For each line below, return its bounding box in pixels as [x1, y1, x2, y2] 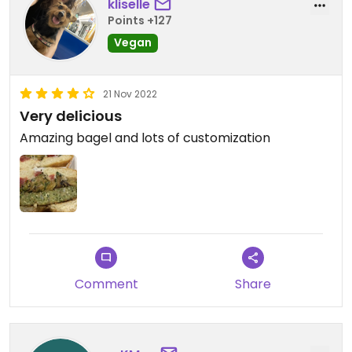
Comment [74, 275, 138, 294]
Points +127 [108, 13, 172, 29]
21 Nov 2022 [103, 86, 157, 101]
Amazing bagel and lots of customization [20, 128, 270, 147]
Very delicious [20, 105, 122, 126]
